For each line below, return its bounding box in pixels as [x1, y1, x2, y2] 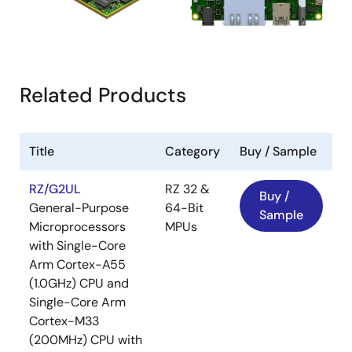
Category [165, 143, 220, 160]
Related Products [20, 82, 186, 109]
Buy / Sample [240, 143, 317, 160]
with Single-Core [29, 237, 126, 255]
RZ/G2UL [29, 181, 81, 198]
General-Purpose [29, 200, 129, 217]
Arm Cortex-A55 [29, 256, 126, 273]
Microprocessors [29, 218, 126, 236]
